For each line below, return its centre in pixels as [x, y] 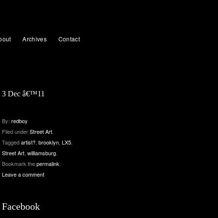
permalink [48, 163]
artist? [28, 142]
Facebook [21, 206]
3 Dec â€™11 [23, 94]
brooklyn [49, 142]
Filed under [16, 131]
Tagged [11, 142]
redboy [19, 121]
